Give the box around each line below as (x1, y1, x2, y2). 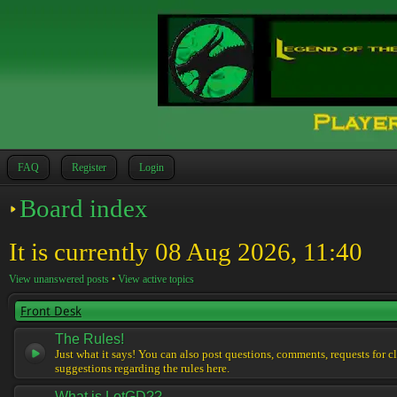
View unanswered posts (9, 273, 109, 285)
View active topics (118, 273, 194, 285)
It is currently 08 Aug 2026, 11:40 (9, 237, 362, 266)
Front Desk (20, 304, 82, 318)
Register (72, 161, 106, 174)
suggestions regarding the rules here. (55, 362, 230, 375)
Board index (19, 194, 148, 222)
